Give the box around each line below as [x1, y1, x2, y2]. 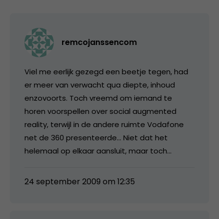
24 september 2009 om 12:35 [24, 175, 135, 187]
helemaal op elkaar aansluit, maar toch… [24, 145, 172, 156]
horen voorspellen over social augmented [24, 106, 176, 116]
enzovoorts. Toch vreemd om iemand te [24, 92, 172, 103]
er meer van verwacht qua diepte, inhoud [24, 79, 175, 90]
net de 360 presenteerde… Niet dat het [24, 132, 168, 143]
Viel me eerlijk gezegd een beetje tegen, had [24, 66, 188, 77]
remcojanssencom [62, 36, 137, 48]
